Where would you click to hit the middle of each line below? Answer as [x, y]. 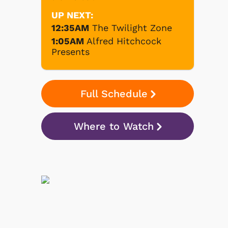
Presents [70, 51]
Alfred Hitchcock [124, 41]
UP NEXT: [72, 15]
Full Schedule [114, 93]
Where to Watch [114, 126]
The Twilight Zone [132, 27]
